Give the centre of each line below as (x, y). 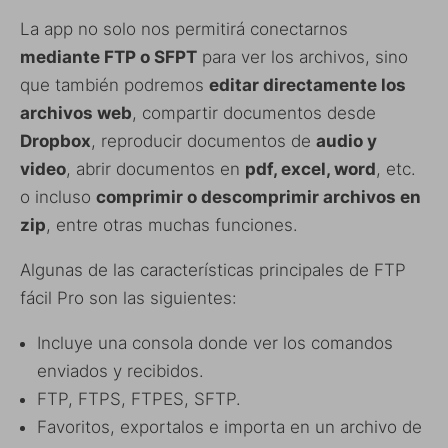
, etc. (396, 168)
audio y (346, 140)
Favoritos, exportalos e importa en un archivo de (229, 426)
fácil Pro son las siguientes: (128, 297)
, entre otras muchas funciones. (172, 224)
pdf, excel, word (310, 168)
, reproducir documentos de (203, 140)
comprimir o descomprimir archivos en (258, 196)
